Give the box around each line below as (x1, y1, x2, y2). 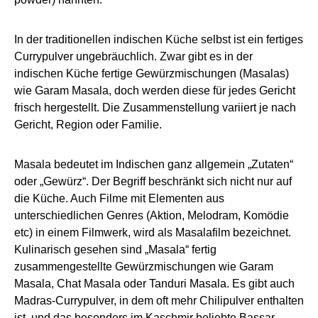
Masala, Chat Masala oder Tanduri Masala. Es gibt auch (14, 278, 295, 290)
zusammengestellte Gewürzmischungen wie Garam (14, 261, 273, 273)
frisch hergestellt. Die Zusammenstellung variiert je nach (14, 102, 296, 114)
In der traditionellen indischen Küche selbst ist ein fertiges (14, 33, 303, 46)
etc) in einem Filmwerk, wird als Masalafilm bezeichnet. (14, 226, 291, 239)
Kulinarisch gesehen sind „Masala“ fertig (14, 243, 216, 256)
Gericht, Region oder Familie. (14, 119, 162, 131)
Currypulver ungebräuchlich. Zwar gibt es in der (14, 50, 253, 63)
